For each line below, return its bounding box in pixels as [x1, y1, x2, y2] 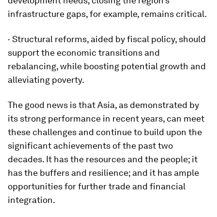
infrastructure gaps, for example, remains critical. [8, 9, 207, 19]
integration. [8, 195, 55, 205]
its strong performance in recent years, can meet [8, 113, 204, 124]
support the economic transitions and [8, 47, 160, 58]
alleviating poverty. [8, 75, 84, 85]
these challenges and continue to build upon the [8, 127, 202, 138]
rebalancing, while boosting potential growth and [8, 61, 206, 72]
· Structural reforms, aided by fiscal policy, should [8, 34, 206, 45]
